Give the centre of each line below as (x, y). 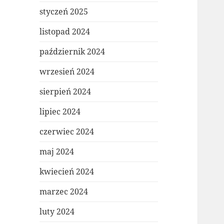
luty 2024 (57, 212)
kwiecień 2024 (67, 172)
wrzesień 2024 (67, 72)
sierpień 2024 (65, 92)
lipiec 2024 (60, 112)
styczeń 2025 (64, 12)
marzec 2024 (64, 192)
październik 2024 (72, 52)
